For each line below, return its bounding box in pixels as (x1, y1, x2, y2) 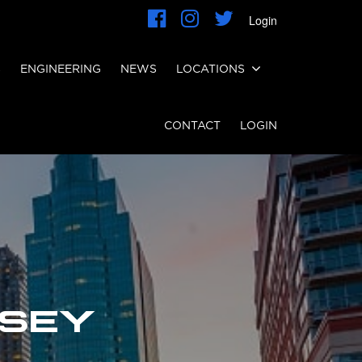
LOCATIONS (176, 65, 245, 74)
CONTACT (164, 121, 221, 131)
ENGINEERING (20, 65, 101, 74)
